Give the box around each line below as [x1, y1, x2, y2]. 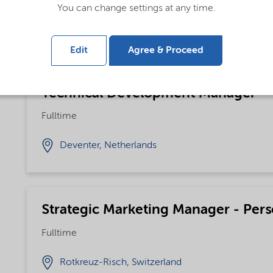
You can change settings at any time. [57, 4, 216, 14]
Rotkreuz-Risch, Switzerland [59, 257, 182, 268]
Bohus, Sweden [59, 24, 127, 34]
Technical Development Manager [41, 86, 256, 101]
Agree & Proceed [127, 46, 204, 56]
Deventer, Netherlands [59, 141, 157, 151]
